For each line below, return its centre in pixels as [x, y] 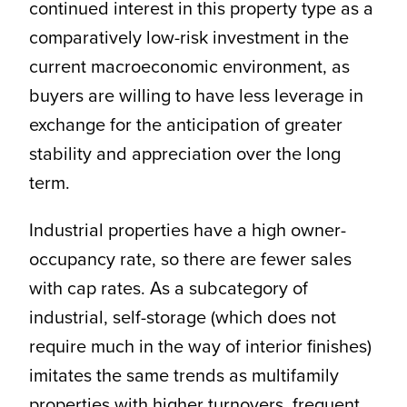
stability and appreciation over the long [184, 154]
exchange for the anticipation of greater [185, 125]
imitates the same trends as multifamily [184, 376]
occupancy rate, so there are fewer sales [190, 259]
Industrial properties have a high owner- [187, 230]
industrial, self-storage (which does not [182, 318]
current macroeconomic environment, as [189, 67]
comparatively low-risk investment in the [189, 38]
